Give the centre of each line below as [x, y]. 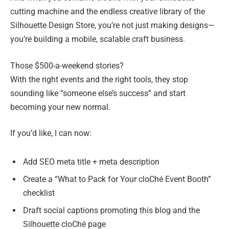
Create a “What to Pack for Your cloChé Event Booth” [117, 179]
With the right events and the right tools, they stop [99, 79]
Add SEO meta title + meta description [91, 162]
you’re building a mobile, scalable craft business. [98, 39]
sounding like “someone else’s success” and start [98, 93]
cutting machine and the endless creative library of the [108, 11]
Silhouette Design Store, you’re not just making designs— [112, 25]
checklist [39, 193]
